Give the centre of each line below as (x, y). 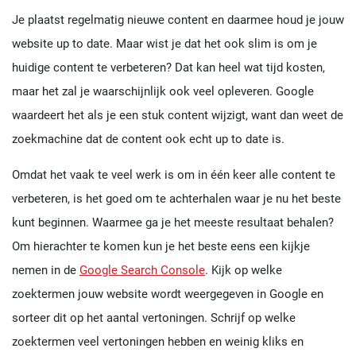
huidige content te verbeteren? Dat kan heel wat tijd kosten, (168, 67)
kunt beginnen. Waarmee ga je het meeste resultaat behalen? (173, 222)
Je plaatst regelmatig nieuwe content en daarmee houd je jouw (178, 19)
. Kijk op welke (244, 270)
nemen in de (46, 270)
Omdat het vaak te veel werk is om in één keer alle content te (174, 174)
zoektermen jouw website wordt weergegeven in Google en (168, 294)
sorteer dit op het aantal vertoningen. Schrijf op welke (154, 317)
